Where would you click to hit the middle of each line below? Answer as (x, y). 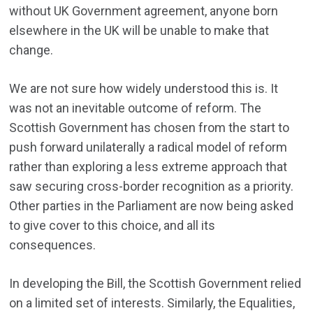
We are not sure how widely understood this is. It (144, 89)
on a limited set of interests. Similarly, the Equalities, (152, 303)
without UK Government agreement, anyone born (144, 11)
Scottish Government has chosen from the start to (150, 128)
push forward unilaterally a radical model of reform (148, 147)
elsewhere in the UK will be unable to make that (139, 31)
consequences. (53, 245)
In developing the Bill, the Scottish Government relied (155, 284)
